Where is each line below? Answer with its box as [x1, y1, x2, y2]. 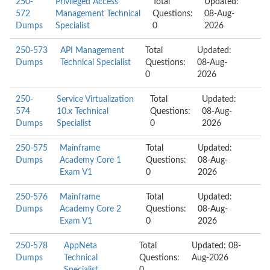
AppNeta [64, 242, 98, 250]
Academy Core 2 [60, 205, 122, 213]
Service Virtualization [57, 95, 134, 104]
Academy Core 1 [60, 156, 122, 165]
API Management [60, 46, 124, 55]
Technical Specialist [60, 58, 131, 67]
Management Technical [55, 10, 140, 18]
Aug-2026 [191, 254, 228, 262]
